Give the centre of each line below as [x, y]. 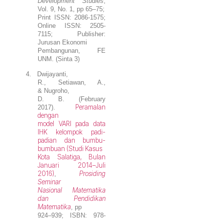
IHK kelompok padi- [72, 132]
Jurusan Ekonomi [63, 42]
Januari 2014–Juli [72, 165]
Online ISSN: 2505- [72, 25]
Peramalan [90, 107]
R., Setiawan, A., [72, 83]
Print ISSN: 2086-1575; [72, 17]
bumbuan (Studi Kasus [70, 149]
